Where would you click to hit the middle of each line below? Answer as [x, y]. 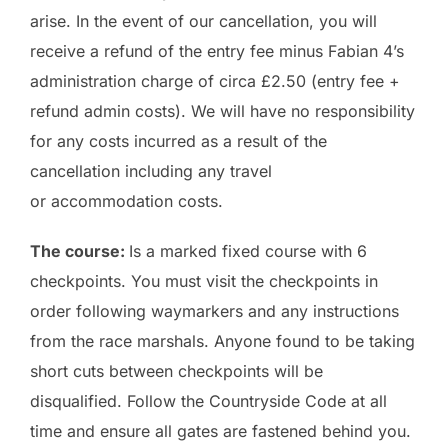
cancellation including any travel [151, 171]
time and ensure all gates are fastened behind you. [220, 431]
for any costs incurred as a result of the [178, 141]
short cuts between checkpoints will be [176, 371]
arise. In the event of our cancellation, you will [203, 21]
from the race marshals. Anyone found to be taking [222, 341]
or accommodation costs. [126, 201]
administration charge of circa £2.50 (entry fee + [215, 81]
